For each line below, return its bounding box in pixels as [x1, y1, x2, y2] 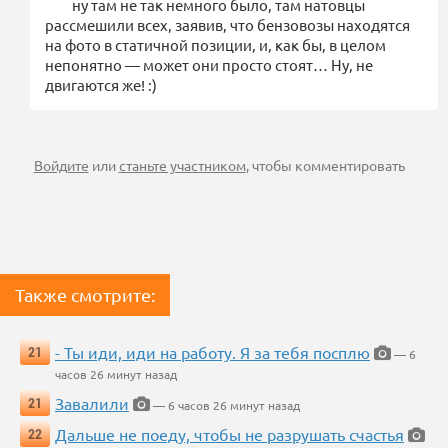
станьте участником [118, 156, 246, 175]
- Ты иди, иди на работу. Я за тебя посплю [55, 342, 370, 363]
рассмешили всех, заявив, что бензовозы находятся [45, 15, 410, 35]
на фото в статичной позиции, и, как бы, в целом [45, 35, 386, 55]
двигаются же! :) [45, 75, 157, 95]
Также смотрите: [15, 284, 155, 306]
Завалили [55, 393, 129, 414]
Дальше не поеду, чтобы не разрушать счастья [55, 424, 404, 445]
